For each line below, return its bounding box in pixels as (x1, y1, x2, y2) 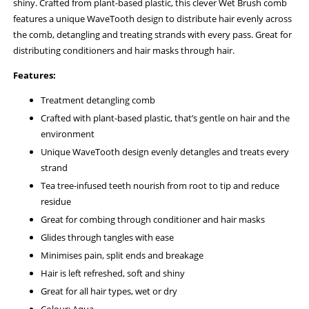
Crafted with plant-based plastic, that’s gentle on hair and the (41, 112, 290, 125)
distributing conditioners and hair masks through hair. (13, 44, 235, 57)
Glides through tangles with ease (41, 231, 175, 244)
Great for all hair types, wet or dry (41, 285, 178, 298)
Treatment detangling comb (41, 94, 156, 107)
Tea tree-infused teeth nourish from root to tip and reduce (41, 179, 280, 192)
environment (41, 128, 95, 141)
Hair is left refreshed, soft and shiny (41, 267, 186, 280)
